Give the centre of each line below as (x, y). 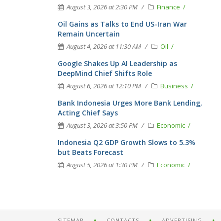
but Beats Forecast (91, 152)
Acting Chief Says (88, 113)
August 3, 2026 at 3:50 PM (102, 125)
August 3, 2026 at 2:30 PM (102, 7)
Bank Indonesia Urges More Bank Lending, (130, 103)
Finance (169, 7)
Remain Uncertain (89, 34)
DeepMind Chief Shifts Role (105, 73)
